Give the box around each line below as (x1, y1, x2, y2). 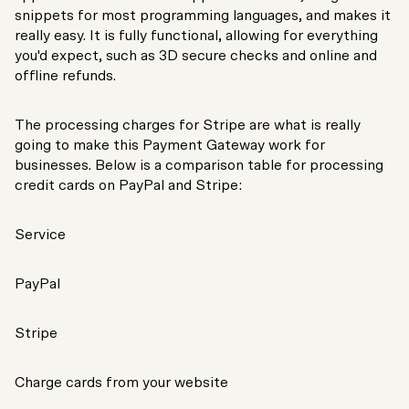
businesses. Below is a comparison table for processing (15, 158, 383, 173)
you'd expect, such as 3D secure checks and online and (15, 48, 377, 64)
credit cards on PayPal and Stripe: (15, 178, 242, 194)
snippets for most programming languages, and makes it (15, 8, 391, 24)
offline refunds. (15, 68, 116, 84)
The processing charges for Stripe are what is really (15, 118, 361, 133)
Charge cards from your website (15, 375, 228, 391)
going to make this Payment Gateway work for (15, 138, 325, 153)
